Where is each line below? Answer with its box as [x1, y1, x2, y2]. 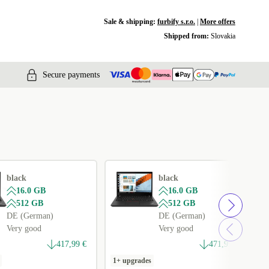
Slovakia [210, 32, 235, 40]
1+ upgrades [113, 256, 152, 265]
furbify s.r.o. [157, 17, 195, 26]
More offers [199, 17, 235, 26]
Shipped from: [163, 32, 211, 40]
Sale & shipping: [103, 17, 157, 26]
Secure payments [43, 70, 100, 79]
